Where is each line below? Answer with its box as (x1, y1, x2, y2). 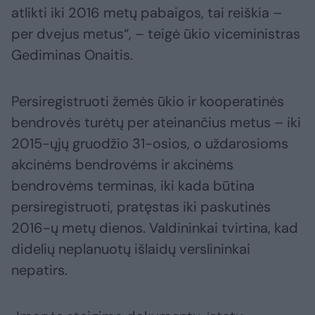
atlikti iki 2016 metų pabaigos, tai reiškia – (11, 4, 282, 22)
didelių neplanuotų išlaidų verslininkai (11, 240, 250, 259)
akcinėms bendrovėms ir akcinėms (11, 155, 233, 174)
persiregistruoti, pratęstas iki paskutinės (11, 198, 271, 217)
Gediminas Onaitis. (11, 46, 133, 65)
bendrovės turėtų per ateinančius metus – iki (11, 113, 301, 132)
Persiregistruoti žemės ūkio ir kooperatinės (11, 92, 284, 111)
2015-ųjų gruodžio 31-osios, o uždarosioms (11, 134, 288, 153)
